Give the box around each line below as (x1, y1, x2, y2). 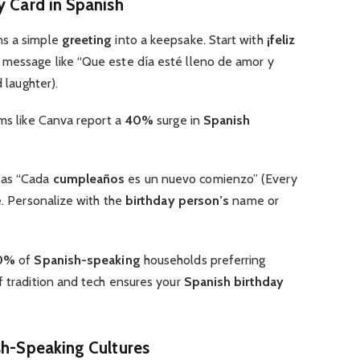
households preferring (140, 252, 266, 268)
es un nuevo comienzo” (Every (125, 171, 297, 187)
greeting (61, 31, 112, 47)
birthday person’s (125, 193, 230, 209)
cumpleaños (52, 171, 125, 187)
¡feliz (266, 31, 296, 47)
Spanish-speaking (34, 252, 141, 268)
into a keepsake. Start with (112, 31, 267, 47)
